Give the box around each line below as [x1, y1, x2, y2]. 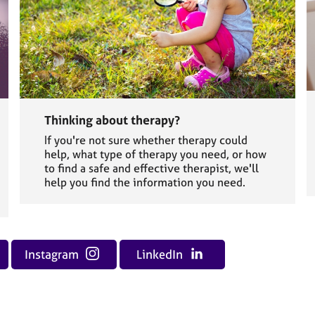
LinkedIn [136, 247, 186, 262]
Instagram [24, 247, 82, 262]
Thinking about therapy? [44, 112, 180, 128]
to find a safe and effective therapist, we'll [44, 161, 259, 176]
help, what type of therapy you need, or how [44, 147, 266, 162]
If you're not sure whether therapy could [44, 133, 247, 148]
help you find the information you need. [44, 175, 245, 190]
